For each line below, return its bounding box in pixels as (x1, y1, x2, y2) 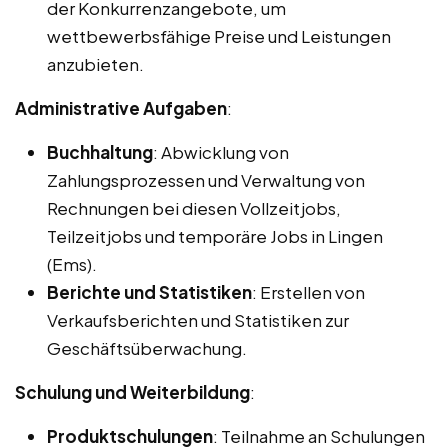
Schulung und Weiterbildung (15, 380, 250, 403)
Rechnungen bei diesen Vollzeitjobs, (47, 196, 341, 219)
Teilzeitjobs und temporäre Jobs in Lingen (47, 224, 383, 247)
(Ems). (47, 252, 97, 275)
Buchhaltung (47, 140, 153, 163)
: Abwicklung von (153, 140, 289, 163)
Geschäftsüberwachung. (47, 336, 247, 359)
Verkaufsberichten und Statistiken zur (47, 308, 349, 331)
